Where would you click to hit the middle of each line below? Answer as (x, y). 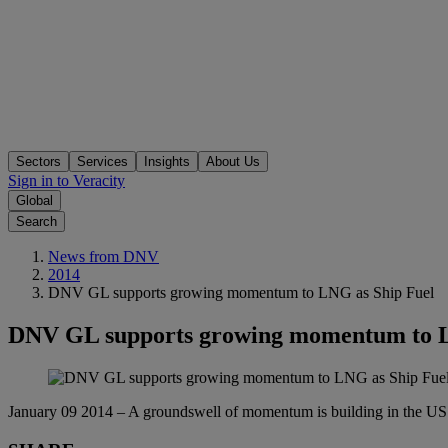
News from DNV (103, 257)
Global (34, 201)
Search (36, 222)
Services (102, 162)
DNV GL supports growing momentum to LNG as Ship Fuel (241, 293)
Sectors (38, 162)
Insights (167, 162)
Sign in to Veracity (66, 181)
